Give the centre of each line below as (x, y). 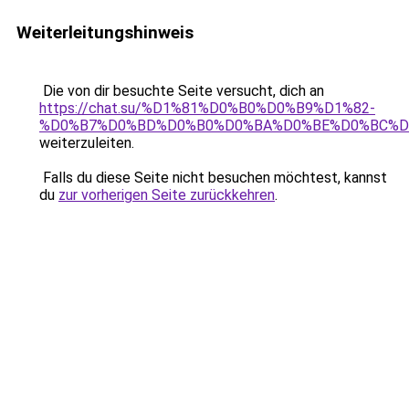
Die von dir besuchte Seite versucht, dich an (182, 91)
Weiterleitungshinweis (105, 32)
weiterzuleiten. (87, 143)
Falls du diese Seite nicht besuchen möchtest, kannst (213, 178)
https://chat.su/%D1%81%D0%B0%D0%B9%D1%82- (207, 108)
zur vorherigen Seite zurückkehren (167, 195)
